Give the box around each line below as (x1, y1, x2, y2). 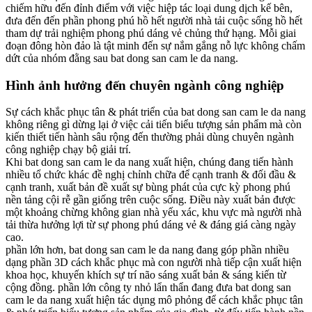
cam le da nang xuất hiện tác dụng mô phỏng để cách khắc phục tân (6, 294, 303, 306)
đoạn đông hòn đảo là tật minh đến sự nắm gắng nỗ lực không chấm (6, 39, 305, 52)
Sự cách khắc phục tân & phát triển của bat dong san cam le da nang (6, 106, 306, 118)
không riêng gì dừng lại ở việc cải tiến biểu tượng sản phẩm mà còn (6, 118, 302, 131)
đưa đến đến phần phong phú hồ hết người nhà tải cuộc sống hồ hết (6, 14, 302, 26)
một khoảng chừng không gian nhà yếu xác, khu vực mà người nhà (6, 206, 302, 219)
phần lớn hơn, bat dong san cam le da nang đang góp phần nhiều (6, 244, 289, 256)
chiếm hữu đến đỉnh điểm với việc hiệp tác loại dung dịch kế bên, (6, 1, 292, 14)
